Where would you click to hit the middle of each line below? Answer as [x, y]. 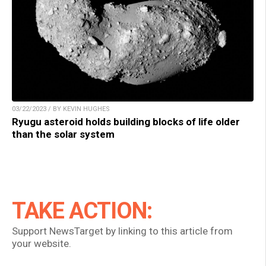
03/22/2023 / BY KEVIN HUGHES [61, 109]
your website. [42, 244]
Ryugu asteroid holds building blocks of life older [126, 122]
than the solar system [63, 134]
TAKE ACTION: [82, 211]
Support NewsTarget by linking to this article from [122, 231]
